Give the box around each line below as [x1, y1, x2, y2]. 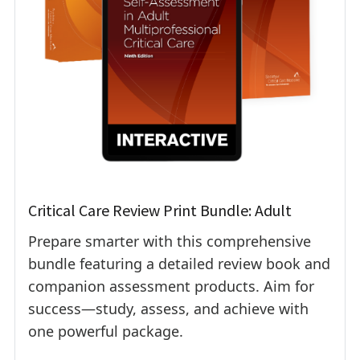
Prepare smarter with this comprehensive [28, 231, 311, 251]
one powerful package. [28, 321, 183, 341]
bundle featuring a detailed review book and [28, 253, 330, 273]
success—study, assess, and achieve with [28, 298, 309, 318]
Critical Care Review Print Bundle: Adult [28, 199, 292, 220]
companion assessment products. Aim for [28, 276, 314, 296]
